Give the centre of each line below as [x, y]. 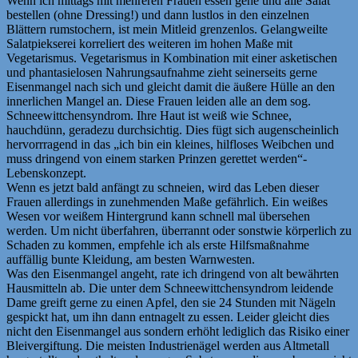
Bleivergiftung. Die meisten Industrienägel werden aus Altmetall [168, 345]
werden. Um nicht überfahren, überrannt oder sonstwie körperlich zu [179, 230]
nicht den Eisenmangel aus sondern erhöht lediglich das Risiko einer [178, 331]
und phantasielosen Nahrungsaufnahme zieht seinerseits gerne [162, 72]
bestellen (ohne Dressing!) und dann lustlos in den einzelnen [158, 14]
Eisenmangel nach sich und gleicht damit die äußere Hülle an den [171, 86]
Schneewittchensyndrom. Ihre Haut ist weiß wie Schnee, [149, 115]
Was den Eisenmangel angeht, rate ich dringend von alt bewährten [173, 273]
